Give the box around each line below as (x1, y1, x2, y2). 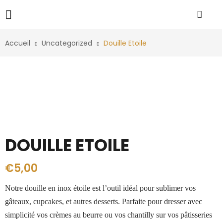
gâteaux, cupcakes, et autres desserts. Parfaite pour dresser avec (5, 197, 202, 206)
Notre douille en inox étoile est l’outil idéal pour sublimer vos (5, 184, 196, 192)
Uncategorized (42, 38, 92, 48)
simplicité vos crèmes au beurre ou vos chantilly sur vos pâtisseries (5, 211, 212, 219)
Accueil (5, 38, 30, 48)
